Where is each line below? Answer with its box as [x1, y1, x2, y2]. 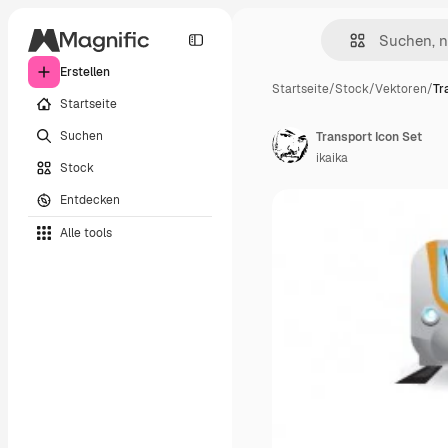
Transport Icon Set [316, 129, 422, 145]
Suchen [60, 127, 103, 144]
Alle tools [60, 224, 112, 241]
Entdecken [60, 191, 120, 208]
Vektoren [375, 81, 427, 97]
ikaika [316, 150, 348, 166]
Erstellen [60, 64, 110, 80]
